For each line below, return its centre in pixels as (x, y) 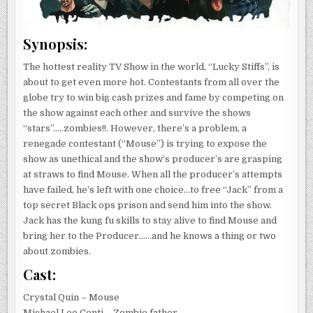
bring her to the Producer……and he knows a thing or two (150, 236)
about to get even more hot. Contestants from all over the (152, 82)
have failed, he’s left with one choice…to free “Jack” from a (153, 190)
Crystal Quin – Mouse (72, 298)
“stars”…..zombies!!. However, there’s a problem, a (135, 129)
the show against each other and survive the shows (137, 113)
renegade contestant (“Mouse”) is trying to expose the (145, 144)
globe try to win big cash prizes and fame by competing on (154, 98)
